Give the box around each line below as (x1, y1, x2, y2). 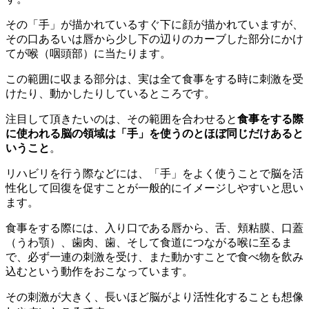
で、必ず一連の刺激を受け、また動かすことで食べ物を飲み (6, 250, 303, 263)
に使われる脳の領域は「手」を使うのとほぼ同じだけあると (6, 127, 303, 139)
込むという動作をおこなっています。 (6, 265, 193, 277)
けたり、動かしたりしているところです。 (6, 87, 215, 99)
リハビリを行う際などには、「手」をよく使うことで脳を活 (6, 167, 303, 179)
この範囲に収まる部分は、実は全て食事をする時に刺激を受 (6, 72, 303, 85)
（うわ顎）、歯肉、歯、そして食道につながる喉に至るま (6, 236, 292, 248)
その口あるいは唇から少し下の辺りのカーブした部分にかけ (6, 32, 303, 45)
